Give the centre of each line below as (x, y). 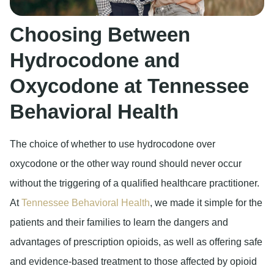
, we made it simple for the (206, 202)
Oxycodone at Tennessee (129, 86)
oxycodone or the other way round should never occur (126, 163)
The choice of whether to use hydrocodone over (113, 144)
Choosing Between (100, 34)
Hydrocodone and (95, 60)
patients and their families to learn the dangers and (119, 222)
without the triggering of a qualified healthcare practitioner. (135, 183)
